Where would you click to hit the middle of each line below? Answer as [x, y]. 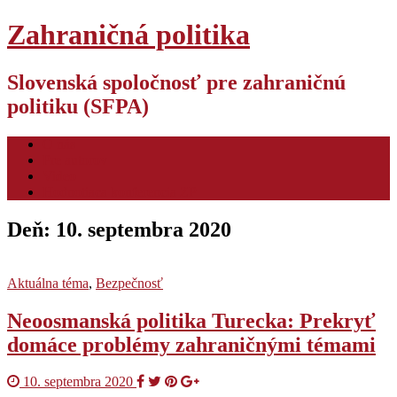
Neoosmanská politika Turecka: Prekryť [191, 320]
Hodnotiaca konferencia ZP [120, 191]
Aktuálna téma [48, 283]
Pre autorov [75, 160]
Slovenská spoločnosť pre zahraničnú [176, 82]
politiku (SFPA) [78, 106]
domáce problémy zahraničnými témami [191, 344]
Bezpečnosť [129, 283]
